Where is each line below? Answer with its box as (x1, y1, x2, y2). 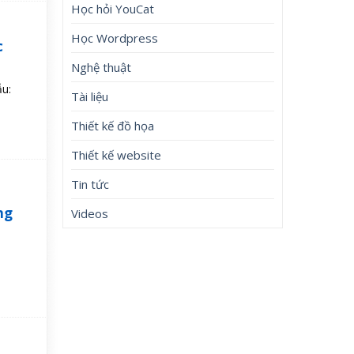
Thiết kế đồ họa (71, 117, 155, 134)
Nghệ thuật (71, 58, 132, 75)
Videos (71, 205, 109, 221)
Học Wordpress (71, 29, 159, 46)
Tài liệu (71, 88, 109, 104)
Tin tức (71, 175, 110, 192)
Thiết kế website (71, 146, 162, 163)
